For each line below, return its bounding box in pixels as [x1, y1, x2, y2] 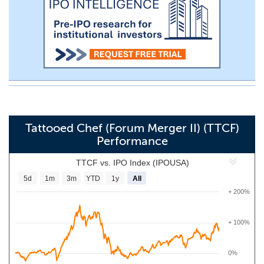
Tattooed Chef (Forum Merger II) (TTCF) [25, 121, 239, 135]
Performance [96, 134, 168, 148]
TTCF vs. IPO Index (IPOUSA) [76, 158, 189, 167]
